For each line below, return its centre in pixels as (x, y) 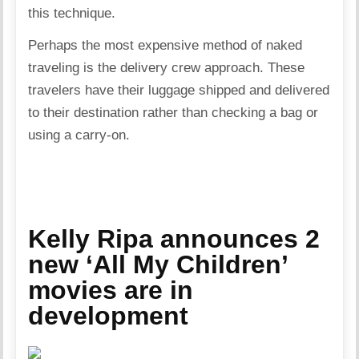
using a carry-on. (79, 135)
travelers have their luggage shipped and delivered (179, 90)
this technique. (72, 13)
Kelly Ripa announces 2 (174, 238)
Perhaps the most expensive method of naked (165, 45)
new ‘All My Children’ (158, 264)
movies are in (111, 290)
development (109, 315)
